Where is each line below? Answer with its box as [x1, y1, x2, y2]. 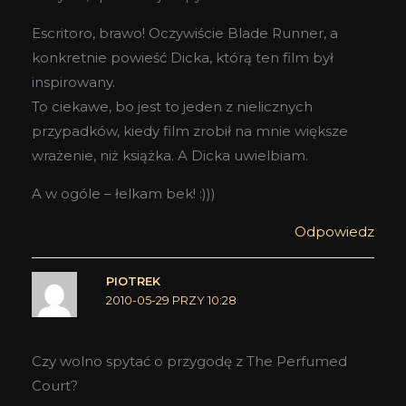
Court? [32, 377, 78, 395]
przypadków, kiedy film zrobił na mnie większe [32, 121, 348, 140]
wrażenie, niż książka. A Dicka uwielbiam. [32, 146, 308, 164]
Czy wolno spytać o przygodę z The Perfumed [32, 353, 347, 371]
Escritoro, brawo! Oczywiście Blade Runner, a [32, 24, 338, 42]
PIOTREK [105, 274, 160, 288]
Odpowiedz [295, 222, 374, 240]
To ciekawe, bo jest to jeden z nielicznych [32, 97, 313, 115]
